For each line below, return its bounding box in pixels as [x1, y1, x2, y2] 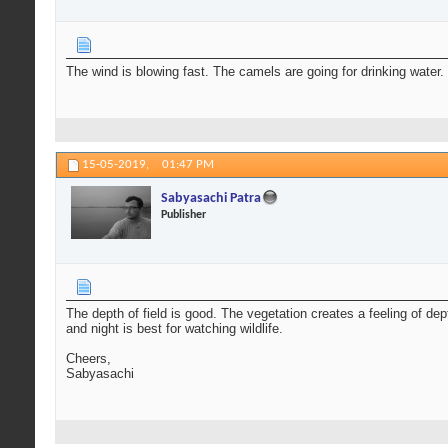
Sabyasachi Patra [161, 190, 261, 206]
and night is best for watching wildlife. [66, 321, 283, 337]
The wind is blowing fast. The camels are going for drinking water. [66, 64, 444, 80]
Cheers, [66, 351, 111, 367]
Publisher [161, 208, 206, 221]
